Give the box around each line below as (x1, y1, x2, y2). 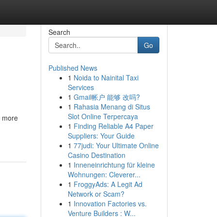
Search (48, 27, 70, 37)
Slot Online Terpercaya (67, 111, 138, 121)
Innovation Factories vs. (73, 199, 147, 208)
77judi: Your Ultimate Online (73, 140, 159, 150)
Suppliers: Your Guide (67, 131, 135, 140)
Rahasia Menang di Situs (73, 102, 150, 111)
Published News (48, 63, 97, 73)
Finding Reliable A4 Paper (73, 121, 154, 131)
